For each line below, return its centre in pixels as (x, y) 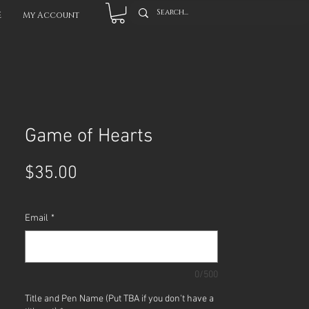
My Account (51, 14)
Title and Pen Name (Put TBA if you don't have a (119, 299)
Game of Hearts (89, 137)
